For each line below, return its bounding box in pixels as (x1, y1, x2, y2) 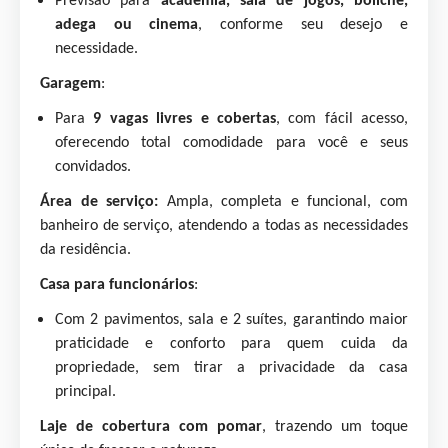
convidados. (55, 159, 131, 175)
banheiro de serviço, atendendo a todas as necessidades (40, 218, 408, 234)
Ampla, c (166, 194, 229, 210)
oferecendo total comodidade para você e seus (55, 135, 408, 151)
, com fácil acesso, (275, 111, 408, 127)
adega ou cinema (55, 17, 199, 33)
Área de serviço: (40, 194, 167, 210)
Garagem (40, 76, 101, 92)
